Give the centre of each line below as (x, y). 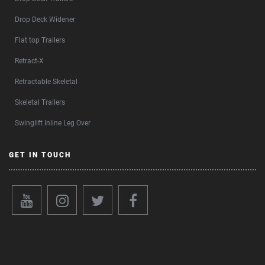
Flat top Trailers (40, 40)
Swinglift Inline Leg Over (53, 123)
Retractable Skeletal (46, 82)
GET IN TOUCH (40, 155)
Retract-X (29, 61)
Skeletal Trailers (40, 102)
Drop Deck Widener (45, 20)
